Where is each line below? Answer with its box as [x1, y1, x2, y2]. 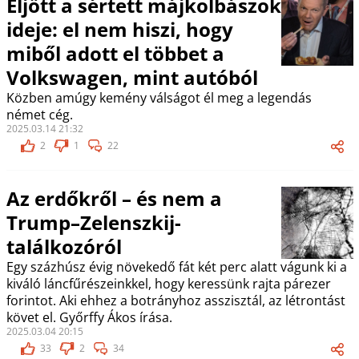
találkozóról [6, 233, 122, 260]
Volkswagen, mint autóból [6, 64, 258, 91]
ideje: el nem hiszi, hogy [6, 16, 233, 42]
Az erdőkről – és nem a [6, 185, 222, 212]
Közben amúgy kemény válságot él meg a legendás [6, 89, 312, 107]
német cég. [6, 106, 73, 123]
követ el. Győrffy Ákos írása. [6, 309, 172, 326]
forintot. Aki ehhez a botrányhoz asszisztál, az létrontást [6, 292, 345, 309]
